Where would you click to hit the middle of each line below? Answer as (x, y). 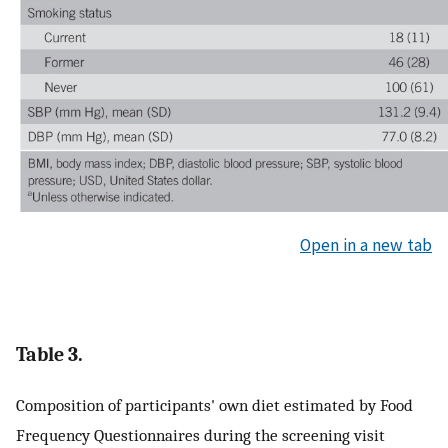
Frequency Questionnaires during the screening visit (200, 434)
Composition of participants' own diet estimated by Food (214, 404)
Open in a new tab (366, 244)
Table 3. (49, 354)
